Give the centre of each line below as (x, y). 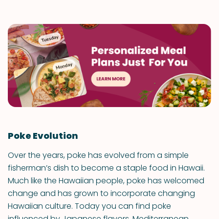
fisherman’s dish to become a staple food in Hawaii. (106, 168)
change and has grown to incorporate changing (101, 193)
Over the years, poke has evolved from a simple (98, 155)
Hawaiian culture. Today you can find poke (89, 206)
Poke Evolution (43, 136)
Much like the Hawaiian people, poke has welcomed (106, 181)
